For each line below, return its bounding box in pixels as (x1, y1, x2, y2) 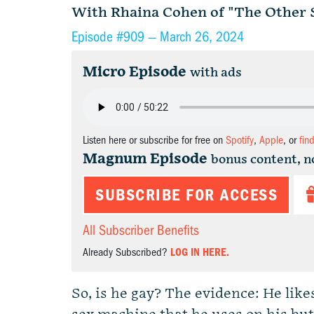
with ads (190, 65, 242, 80)
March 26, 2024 (160, 29, 244, 45)
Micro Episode (83, 64, 186, 81)
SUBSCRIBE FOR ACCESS (95, 185, 278, 205)
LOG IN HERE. (170, 246, 229, 259)
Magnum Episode (83, 151, 207, 168)
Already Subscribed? (83, 246, 170, 259)
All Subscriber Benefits (83, 222, 199, 238)
